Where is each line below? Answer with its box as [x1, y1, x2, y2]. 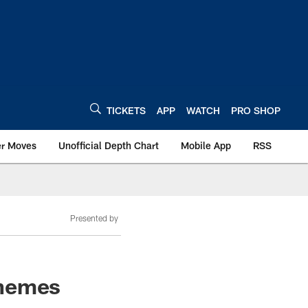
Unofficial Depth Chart [58, 140, 159, 151]
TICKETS [107, 104, 146, 116]
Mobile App [181, 140, 231, 151]
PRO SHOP [231, 104, 280, 116]
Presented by [70, 213, 118, 223]
